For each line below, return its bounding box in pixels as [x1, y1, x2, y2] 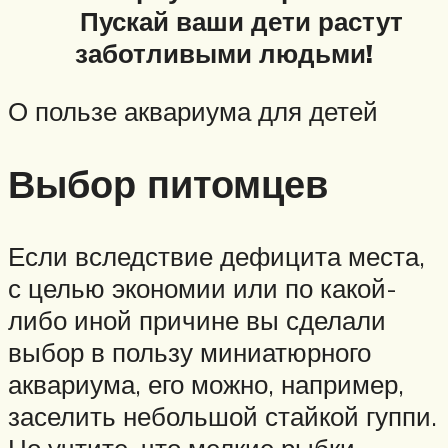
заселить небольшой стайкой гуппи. [8, 399, 437, 432]
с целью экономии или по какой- [8, 271, 397, 304]
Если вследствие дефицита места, [8, 239, 425, 272]
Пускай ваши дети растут [45, 5, 403, 38]
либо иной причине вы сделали [8, 303, 386, 336]
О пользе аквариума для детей [8, 94, 378, 127]
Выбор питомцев [8, 158, 328, 208]
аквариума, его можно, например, [8, 367, 404, 400]
